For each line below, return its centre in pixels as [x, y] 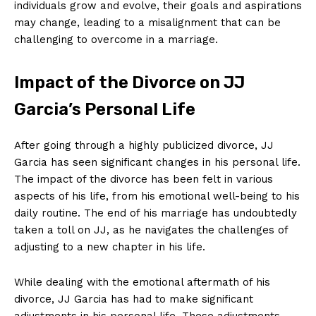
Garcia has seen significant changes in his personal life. [157, 162]
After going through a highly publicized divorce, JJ [144, 145]
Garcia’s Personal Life [105, 109]
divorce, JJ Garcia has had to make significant [134, 299]
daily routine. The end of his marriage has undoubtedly [156, 213]
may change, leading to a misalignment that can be [147, 22]
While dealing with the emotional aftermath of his [142, 282]
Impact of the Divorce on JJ [129, 82]
